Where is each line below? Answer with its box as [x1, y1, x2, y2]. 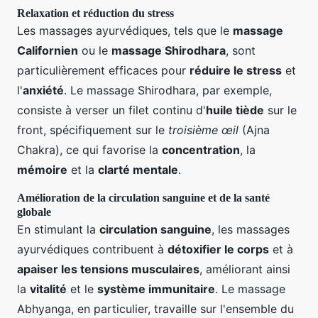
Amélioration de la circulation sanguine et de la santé [17, 191, 270, 204]
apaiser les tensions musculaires [17, 261, 199, 276]
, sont [226, 43, 256, 57]
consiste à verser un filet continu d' [17, 102, 206, 117]
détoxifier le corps [168, 241, 269, 256]
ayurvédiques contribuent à [17, 241, 168, 256]
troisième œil [168, 122, 238, 137]
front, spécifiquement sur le [17, 122, 168, 137]
